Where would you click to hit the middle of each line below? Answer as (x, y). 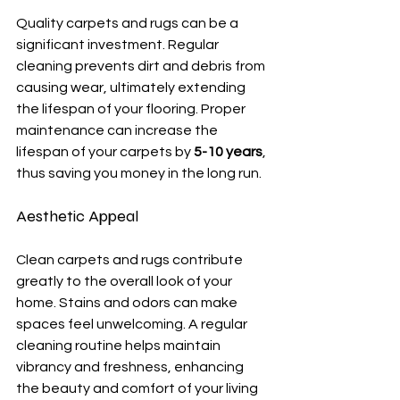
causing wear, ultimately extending (132, 87)
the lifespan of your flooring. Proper (132, 109)
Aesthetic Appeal (77, 216)
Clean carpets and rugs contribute (131, 260)
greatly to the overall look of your (125, 281)
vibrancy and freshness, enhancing (131, 367)
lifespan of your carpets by (105, 152)
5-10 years (228, 152)
